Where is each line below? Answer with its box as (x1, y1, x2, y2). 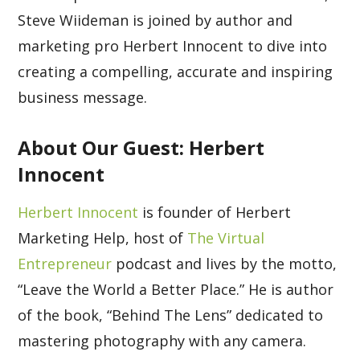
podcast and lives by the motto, (112, 254, 337, 273)
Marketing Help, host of (18, 228, 188, 247)
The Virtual (187, 228, 265, 247)
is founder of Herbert (138, 202, 292, 222)
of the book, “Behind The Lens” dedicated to (18, 305, 324, 325)
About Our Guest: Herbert (18, 134, 265, 161)
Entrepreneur (18, 254, 112, 273)
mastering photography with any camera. (18, 331, 307, 350)
